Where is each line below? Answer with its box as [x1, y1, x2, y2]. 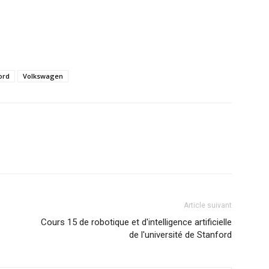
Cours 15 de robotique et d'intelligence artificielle [41, 217, 232, 228]
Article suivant [184, 201, 232, 210]
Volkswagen [23, 71, 63, 80]
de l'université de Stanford [129, 229, 232, 240]
